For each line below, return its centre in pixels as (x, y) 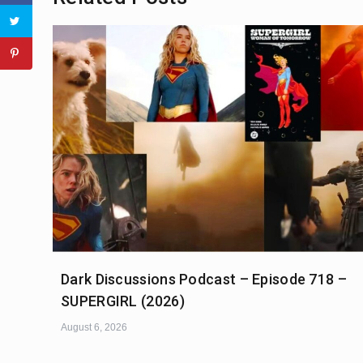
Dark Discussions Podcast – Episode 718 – (204, 280)
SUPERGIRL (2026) (123, 301)
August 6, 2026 (94, 328)
